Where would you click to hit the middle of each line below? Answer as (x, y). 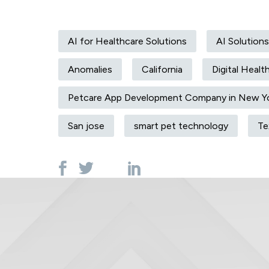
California (162, 70)
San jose (86, 126)
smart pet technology (181, 126)
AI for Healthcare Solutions (127, 41)
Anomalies (90, 70)
